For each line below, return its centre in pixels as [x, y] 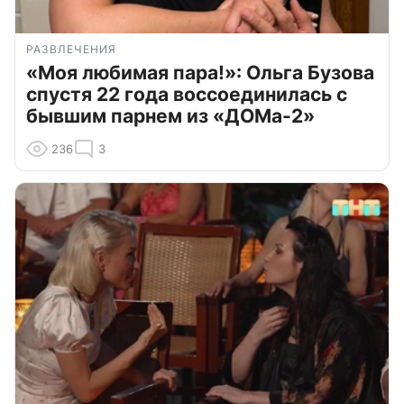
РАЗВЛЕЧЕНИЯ [71, 50]
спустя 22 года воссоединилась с [187, 95]
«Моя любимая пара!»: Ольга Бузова [200, 73]
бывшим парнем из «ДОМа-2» [170, 116]
